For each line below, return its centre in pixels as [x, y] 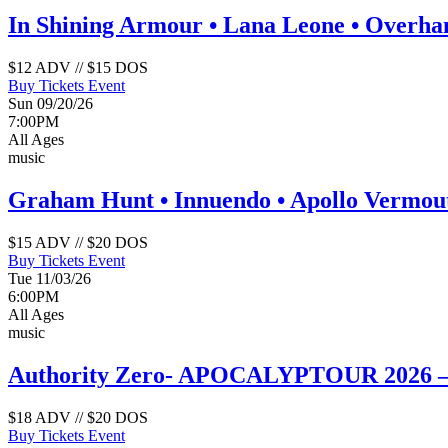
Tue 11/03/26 [49, 278]
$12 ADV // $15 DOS [78, 67]
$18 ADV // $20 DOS [78, 417]
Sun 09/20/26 [50, 103]
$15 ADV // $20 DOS [78, 242]
